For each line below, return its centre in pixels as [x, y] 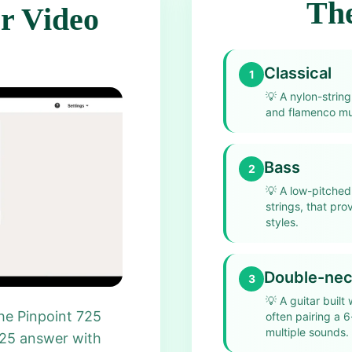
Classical [298, 73]
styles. [282, 222]
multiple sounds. [307, 332]
